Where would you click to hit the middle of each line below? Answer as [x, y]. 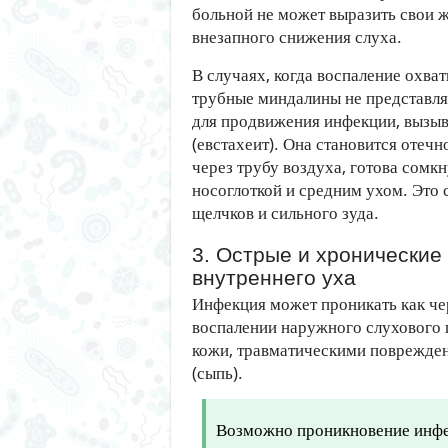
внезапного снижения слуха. [297, 36]
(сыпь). [217, 372]
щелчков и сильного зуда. [285, 212]
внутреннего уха [274, 277]
